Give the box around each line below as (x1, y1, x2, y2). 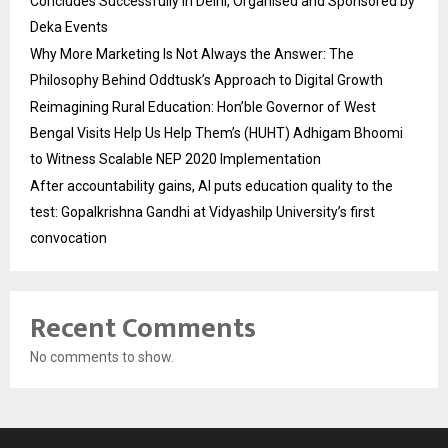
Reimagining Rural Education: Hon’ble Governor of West (30, 98, 376, 115)
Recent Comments (30, 304, 256, 352)
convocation (30, 229, 107, 246)
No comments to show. (30, 348, 174, 365)
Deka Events (30, 18, 108, 35)
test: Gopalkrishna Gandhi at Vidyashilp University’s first (30, 203, 375, 220)
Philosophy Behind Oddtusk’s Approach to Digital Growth (30, 71, 383, 88)
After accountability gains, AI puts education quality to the (30, 177, 393, 194)
